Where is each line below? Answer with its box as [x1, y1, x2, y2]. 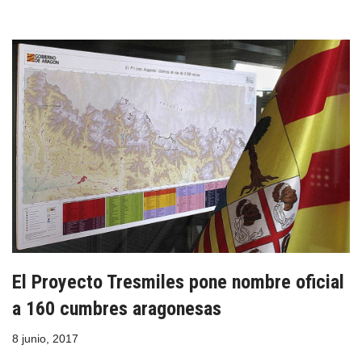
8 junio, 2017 [12, 332, 78, 345]
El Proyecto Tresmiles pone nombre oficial [12, 270, 344, 293]
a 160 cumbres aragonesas [12, 297, 221, 320]
